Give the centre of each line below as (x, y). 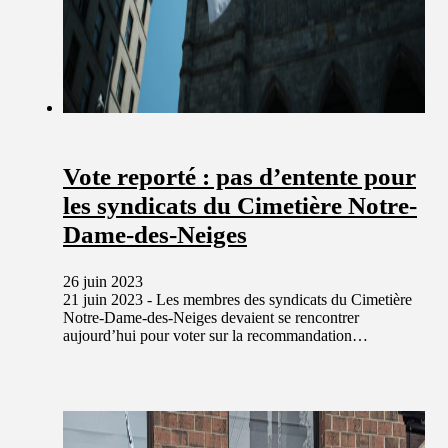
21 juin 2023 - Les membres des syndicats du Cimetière (237, 300)
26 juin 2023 (103, 282)
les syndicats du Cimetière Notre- (240, 205)
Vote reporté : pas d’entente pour (239, 176)
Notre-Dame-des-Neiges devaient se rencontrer (211, 318)
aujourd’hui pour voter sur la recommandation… (215, 336)
